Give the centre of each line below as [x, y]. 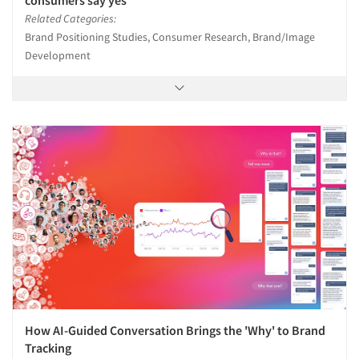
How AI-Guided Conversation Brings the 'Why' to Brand [175, 330]
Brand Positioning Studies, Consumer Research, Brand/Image [170, 36]
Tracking [48, 347]
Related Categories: [71, 18]
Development [58, 55]
